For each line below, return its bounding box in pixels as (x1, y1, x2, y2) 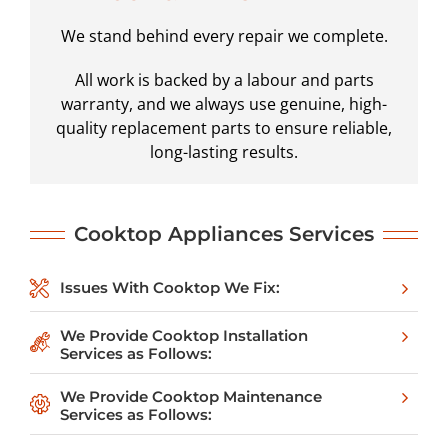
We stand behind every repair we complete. (60, 25, 388, 48)
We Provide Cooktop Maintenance (60, 386, 322, 406)
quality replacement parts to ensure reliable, (56, 117, 392, 140)
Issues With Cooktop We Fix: (60, 277, 280, 297)
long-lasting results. (150, 141, 298, 164)
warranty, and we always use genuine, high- (61, 93, 387, 116)
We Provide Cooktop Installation (60, 325, 308, 345)
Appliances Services (168, 222, 374, 247)
